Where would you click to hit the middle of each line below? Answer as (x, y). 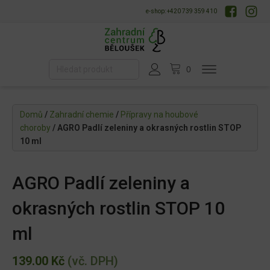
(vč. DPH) (91, 261)
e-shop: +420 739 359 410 (181, 11)
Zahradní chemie (82, 115)
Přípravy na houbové (159, 115)
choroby (35, 128)
